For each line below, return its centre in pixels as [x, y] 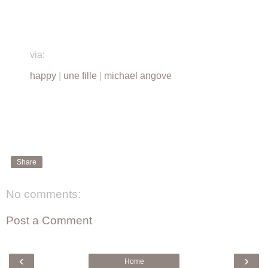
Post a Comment [49, 220]
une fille [80, 76]
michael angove [138, 76]
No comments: [43, 194]
